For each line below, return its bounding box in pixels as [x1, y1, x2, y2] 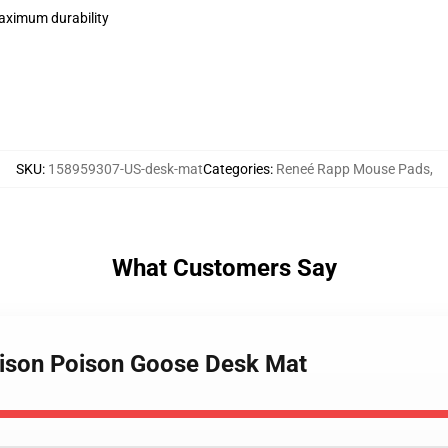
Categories [202, 161, 270, 177]
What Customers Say [111, 254, 337, 282]
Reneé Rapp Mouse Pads [275, 161, 430, 177]
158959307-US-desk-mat [47, 161, 203, 177]
